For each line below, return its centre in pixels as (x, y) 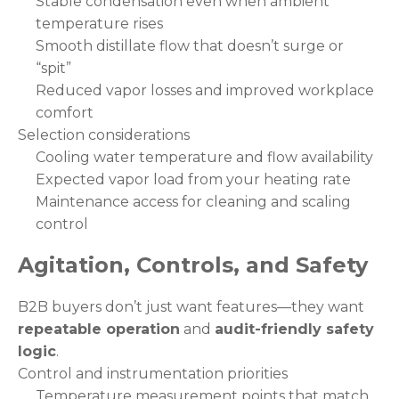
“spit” (53, 68)
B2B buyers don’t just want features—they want (191, 307)
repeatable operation (99, 330)
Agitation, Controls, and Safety (193, 265)
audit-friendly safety (294, 330)
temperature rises (99, 23)
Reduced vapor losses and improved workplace (205, 90)
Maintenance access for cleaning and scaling (193, 201)
